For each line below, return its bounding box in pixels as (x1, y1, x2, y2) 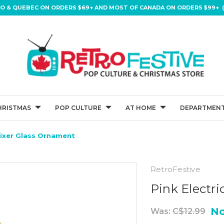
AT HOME (125, 104, 156, 111)
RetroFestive (150, 164, 200, 174)
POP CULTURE (55, 104, 101, 111)
